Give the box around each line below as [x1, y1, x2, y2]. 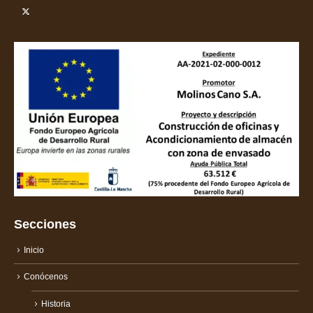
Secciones [14, 217, 76, 231]
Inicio [24, 245, 44, 254]
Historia [41, 299, 71, 309]
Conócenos [24, 271, 68, 281]
